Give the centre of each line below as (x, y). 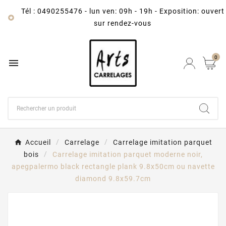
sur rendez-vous (123, 23)
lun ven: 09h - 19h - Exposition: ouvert (157, 11)
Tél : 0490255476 (52, 11)
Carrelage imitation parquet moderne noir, (127, 155)
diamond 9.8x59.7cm (113, 179)
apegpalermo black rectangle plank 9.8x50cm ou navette (113, 167)
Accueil (38, 143)
